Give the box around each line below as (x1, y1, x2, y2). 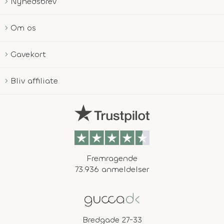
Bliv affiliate (10, 75, 58, 86)
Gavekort (10, 48, 46, 59)
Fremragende (86, 152, 137, 163)
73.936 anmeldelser (75, 163, 149, 174)
